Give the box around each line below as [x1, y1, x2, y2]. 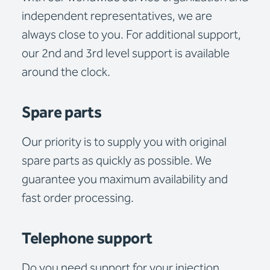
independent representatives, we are [22, 7, 212, 26]
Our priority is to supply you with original [22, 133, 227, 152]
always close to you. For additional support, [22, 25, 241, 45]
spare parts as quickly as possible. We [22, 151, 212, 171]
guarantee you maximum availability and [22, 170, 228, 189]
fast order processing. [22, 189, 134, 208]
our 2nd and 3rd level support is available [22, 44, 230, 63]
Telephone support [22, 227, 152, 251]
